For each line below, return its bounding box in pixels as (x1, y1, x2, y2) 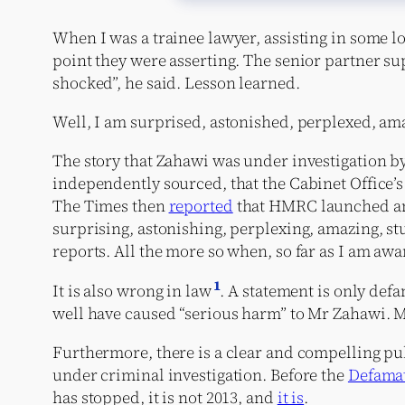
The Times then (52, 193, 169, 217)
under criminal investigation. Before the (52, 363, 348, 386)
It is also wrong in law (52, 278, 212, 302)
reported (168, 193, 233, 217)
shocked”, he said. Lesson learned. (52, 71, 300, 94)
